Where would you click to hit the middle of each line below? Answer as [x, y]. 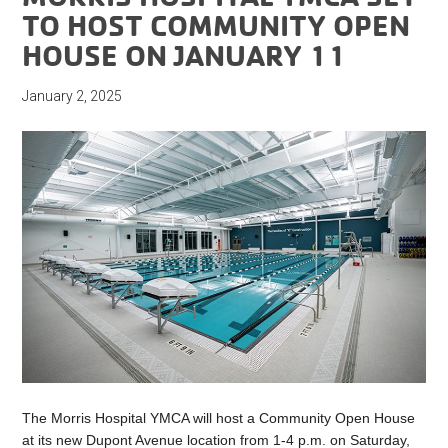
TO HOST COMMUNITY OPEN [216, 25]
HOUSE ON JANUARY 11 [185, 55]
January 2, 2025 [72, 96]
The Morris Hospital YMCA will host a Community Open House [219, 418]
